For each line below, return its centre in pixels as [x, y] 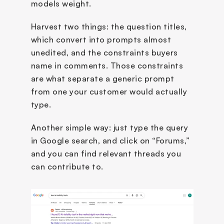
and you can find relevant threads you [106, 153]
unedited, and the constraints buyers [104, 52]
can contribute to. [67, 166]
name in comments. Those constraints [107, 65]
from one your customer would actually [109, 91]
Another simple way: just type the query [109, 127]
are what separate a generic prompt [102, 78]
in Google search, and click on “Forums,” [110, 140]
